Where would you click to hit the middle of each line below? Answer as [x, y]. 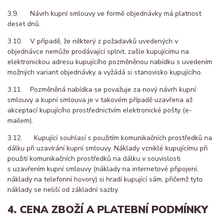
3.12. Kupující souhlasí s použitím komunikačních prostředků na [110, 138]
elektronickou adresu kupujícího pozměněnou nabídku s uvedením [110, 62]
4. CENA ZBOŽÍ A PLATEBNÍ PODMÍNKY [108, 210]
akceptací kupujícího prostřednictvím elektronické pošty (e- [100, 110]
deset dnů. [24, 24]
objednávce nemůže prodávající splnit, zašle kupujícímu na [98, 51]
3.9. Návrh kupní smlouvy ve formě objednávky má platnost [104, 13]
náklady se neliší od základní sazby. [64, 189]
